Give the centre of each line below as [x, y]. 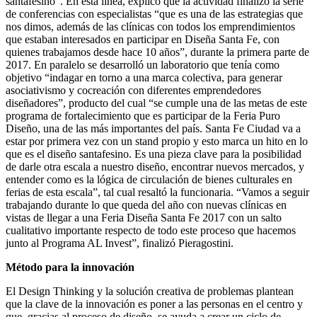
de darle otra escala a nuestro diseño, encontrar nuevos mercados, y [155, 166]
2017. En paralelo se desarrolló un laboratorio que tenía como [143, 64]
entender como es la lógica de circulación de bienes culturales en [149, 179]
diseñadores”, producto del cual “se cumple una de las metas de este [156, 103]
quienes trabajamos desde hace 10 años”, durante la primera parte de [157, 52]
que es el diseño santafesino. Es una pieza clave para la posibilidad [154, 154]
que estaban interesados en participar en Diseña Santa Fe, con [143, 39]
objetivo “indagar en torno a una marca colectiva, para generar [144, 77]
